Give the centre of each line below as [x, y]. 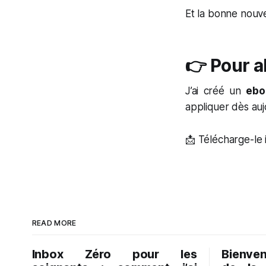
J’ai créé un [216, 91]
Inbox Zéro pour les [114, 254]
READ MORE [54, 223]
